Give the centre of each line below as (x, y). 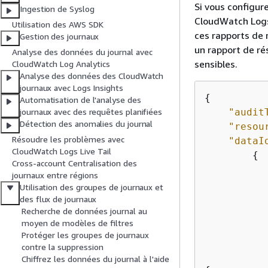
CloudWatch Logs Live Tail (62, 151)
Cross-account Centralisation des (74, 163)
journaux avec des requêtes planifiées (91, 112)
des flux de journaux (58, 199)
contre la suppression (63, 247)
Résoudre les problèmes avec (68, 139)
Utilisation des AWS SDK (58, 25)
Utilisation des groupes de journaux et (92, 187)
